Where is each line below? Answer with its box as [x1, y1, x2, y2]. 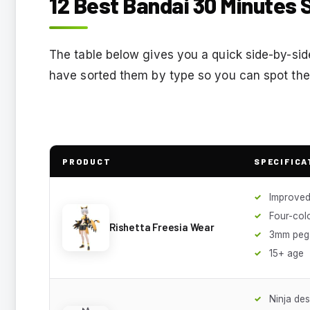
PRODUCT [62, 156, 111, 166]
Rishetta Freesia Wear [109, 221, 215, 234]
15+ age [269, 247, 304, 259]
